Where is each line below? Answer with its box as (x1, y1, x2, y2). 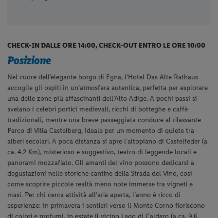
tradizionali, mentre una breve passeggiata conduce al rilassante (7, 115, 201, 124)
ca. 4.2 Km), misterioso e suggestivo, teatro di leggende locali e (7, 147, 197, 156)
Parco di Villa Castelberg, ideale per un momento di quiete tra (7, 126, 195, 135)
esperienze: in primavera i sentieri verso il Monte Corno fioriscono (7, 201, 205, 210)
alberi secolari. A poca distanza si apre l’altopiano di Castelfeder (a (7, 137, 208, 145)
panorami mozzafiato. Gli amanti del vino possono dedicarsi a (7, 158, 195, 167)
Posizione (7, 53, 52, 67)
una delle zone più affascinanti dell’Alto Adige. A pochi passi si (7, 94, 198, 103)
